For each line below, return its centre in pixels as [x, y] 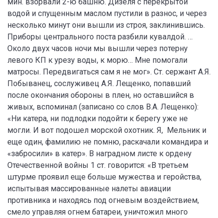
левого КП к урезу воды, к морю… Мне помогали [97, 60]
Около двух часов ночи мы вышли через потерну [98, 48]
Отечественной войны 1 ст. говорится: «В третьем [98, 165]
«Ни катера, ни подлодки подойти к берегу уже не [98, 118]
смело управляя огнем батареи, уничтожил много [98, 212]
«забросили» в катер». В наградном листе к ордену [100, 154]
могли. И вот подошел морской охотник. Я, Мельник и [107, 130]
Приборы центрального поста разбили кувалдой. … [100, 37]
